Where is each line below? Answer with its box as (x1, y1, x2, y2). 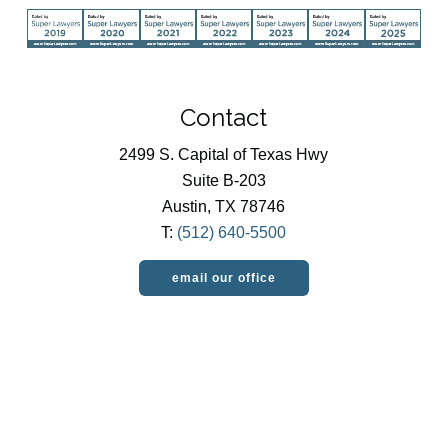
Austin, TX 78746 (162, 131, 286, 149)
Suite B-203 (181, 105, 266, 123)
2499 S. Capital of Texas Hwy (119, 79, 329, 97)
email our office (171, 204, 276, 219)
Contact (180, 36, 268, 66)
